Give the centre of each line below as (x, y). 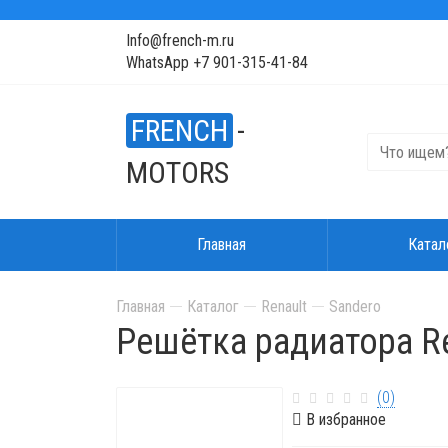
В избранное (344, 419)
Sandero (354, 306)
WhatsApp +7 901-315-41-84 (216, 62)
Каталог (212, 306)
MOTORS (177, 172)
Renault (283, 306)
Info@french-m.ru (179, 40)
